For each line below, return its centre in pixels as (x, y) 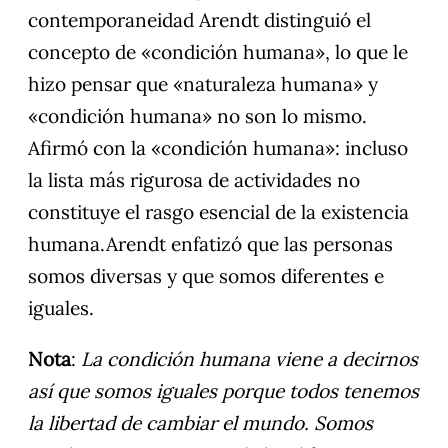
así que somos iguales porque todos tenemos (223, 390)
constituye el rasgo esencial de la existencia (218, 211)
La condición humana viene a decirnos (249, 358)
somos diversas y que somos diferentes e (206, 275)
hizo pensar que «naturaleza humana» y (203, 83)
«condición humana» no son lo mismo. (197, 115)
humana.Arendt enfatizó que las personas (210, 243)
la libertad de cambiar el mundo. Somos (200, 422)
